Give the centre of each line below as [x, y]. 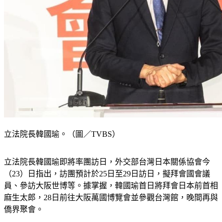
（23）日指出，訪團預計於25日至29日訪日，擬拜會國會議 [107, 174]
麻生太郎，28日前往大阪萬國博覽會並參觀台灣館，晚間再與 [111, 198]
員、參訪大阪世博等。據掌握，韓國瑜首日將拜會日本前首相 [111, 186]
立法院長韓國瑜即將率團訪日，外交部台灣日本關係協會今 [107, 162]
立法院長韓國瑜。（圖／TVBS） [62, 134]
